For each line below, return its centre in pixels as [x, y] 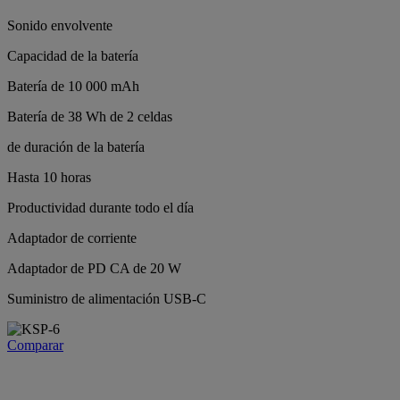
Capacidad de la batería [73, 55]
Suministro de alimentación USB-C [107, 298]
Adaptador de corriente [72, 237]
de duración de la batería [76, 146]
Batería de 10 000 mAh [73, 86]
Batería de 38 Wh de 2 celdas [90, 116]
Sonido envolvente [60, 25]
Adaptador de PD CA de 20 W [94, 268]
